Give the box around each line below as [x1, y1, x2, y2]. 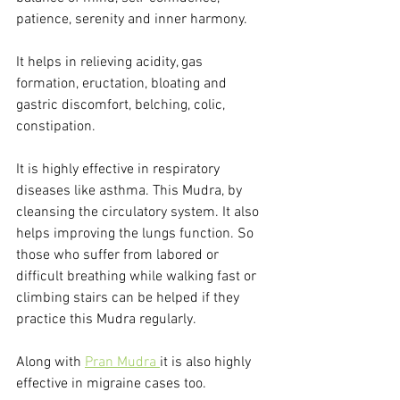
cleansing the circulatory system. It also [16, 203, 262, 221]
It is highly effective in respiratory [16, 160, 223, 179]
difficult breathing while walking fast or [16, 267, 260, 286]
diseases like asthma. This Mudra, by [16, 181, 246, 200]
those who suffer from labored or [16, 246, 222, 264]
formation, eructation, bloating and [16, 74, 230, 93]
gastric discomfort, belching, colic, [16, 96, 229, 114]
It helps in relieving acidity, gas [16, 53, 206, 71]
